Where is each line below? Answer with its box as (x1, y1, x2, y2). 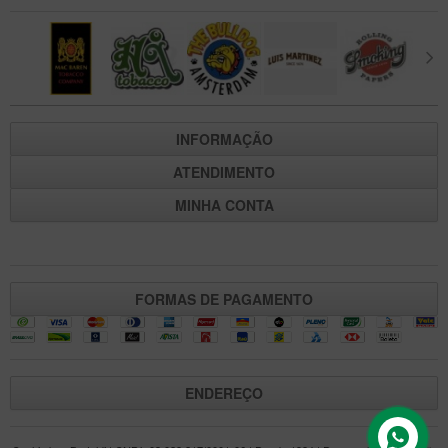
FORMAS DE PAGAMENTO (135, 289, 313, 310)
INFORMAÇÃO (175, 129, 273, 150)
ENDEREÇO (185, 382, 263, 403)
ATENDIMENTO (173, 162, 275, 183)
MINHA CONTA (174, 195, 274, 216)
